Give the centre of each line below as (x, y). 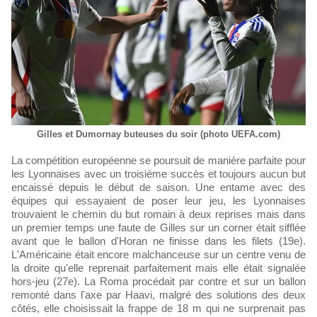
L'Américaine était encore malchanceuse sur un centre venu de (158, 254)
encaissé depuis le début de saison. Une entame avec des (158, 187)
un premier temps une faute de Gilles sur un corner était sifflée (158, 227)
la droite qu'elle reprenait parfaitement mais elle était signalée (158, 267)
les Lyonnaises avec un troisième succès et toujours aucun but (158, 173)
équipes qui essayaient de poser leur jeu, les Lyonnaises (158, 200)
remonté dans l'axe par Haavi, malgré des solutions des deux (158, 294)
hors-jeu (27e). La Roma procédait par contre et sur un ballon (158, 281)
